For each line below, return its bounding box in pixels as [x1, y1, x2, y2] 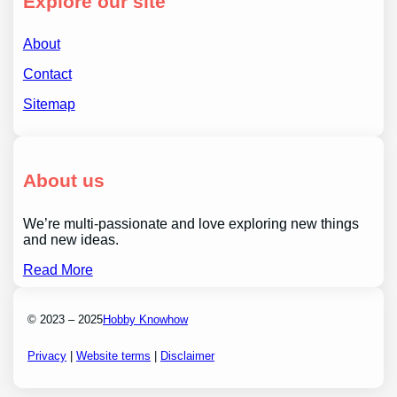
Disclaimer [160, 348, 215, 362]
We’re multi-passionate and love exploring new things [22, 215, 359, 231]
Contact [22, 66, 72, 82]
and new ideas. [22, 231, 119, 247]
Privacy [27, 348, 67, 362]
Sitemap [22, 97, 75, 113]
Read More [22, 261, 93, 277]
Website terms [76, 348, 152, 362]
